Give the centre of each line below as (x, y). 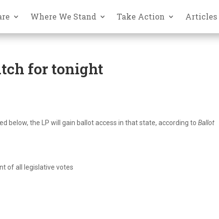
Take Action (141, 16)
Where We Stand (64, 16)
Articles (201, 16)
